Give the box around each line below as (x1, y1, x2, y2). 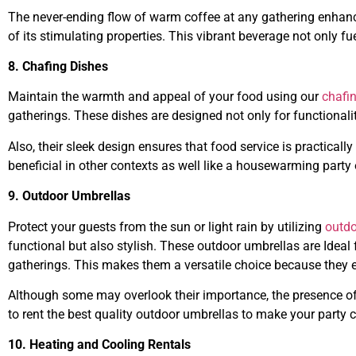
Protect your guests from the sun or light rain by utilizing (8, 219, 325, 234)
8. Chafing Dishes (8, 59, 108, 75)
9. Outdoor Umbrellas (8, 188, 130, 204)
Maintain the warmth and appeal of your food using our (8, 89, 322, 105)
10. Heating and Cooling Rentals (8, 337, 191, 353)
